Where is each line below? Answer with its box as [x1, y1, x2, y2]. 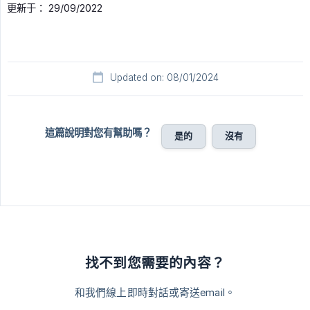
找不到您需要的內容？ [85, 255, 225, 272]
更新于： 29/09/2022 [7, 2, 102, 15]
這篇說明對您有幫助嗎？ [45, 127, 152, 139]
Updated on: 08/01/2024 [109, 72, 219, 84]
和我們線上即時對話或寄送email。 [75, 286, 235, 300]
